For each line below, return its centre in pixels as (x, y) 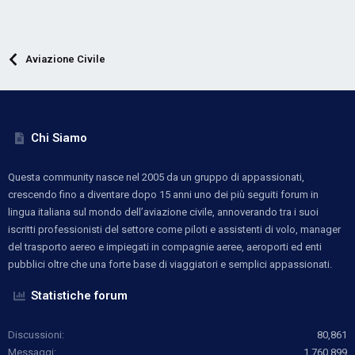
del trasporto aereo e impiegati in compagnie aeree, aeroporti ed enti (165, 246)
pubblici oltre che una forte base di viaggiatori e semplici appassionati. (170, 264)
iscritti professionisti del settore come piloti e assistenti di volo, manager (174, 229)
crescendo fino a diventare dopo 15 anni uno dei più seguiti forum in (163, 194)
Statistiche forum (80, 295)
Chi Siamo (59, 137)
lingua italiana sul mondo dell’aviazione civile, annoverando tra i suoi (163, 212)
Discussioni (35, 334)
